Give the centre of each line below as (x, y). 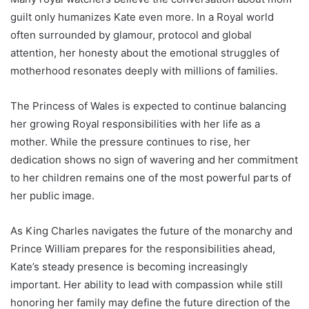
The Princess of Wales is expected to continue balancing (148, 106)
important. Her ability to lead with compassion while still (147, 284)
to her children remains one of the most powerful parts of (151, 177)
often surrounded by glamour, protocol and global (131, 34)
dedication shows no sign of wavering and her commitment (154, 159)
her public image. (52, 195)
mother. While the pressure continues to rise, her (130, 141)
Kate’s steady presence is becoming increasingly (129, 266)
